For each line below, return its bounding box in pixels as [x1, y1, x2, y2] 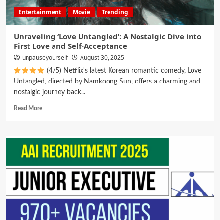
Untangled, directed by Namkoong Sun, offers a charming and [13, 78, 200, 85]
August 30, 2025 [80, 54, 124, 62]
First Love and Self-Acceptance [13, 41, 127, 51]
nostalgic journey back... [13, 89, 85, 96]
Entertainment [18, 8, 61, 17]
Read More [13, 105, 42, 111]
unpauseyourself [22, 54, 68, 62]
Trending [101, 8, 128, 17]
